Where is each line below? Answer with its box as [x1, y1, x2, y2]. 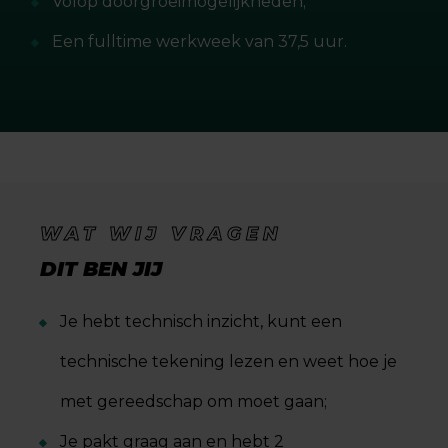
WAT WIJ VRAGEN [40, 223, 283, 245]
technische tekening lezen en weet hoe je [60, 352, 397, 371]
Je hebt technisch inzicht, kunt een [60, 312, 342, 331]
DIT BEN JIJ [40, 257, 162, 281]
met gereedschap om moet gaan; [60, 392, 327, 411]
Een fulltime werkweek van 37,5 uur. [52, 32, 347, 51]
